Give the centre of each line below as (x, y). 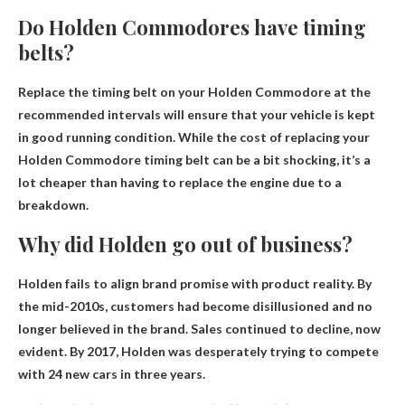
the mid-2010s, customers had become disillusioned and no (195, 306)
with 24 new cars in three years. (112, 374)
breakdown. (53, 205)
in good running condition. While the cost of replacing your (194, 137)
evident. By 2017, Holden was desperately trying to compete (198, 352)
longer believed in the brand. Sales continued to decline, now (199, 329)
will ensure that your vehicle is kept (268, 115)
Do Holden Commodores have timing (192, 28)
